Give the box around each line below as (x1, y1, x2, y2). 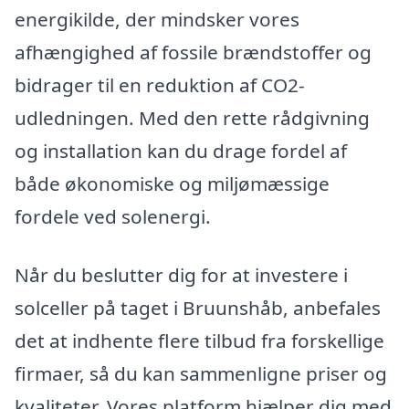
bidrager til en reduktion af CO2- (15, 72, 305, 99)
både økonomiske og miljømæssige (15, 171, 330, 197)
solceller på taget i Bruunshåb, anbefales (15, 294, 381, 320)
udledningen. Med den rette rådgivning (15, 105, 370, 131)
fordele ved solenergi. (15, 204, 211, 230)
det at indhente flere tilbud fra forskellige (15, 327, 384, 353)
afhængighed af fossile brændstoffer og (15, 39, 372, 66)
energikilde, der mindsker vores (15, 6, 299, 33)
